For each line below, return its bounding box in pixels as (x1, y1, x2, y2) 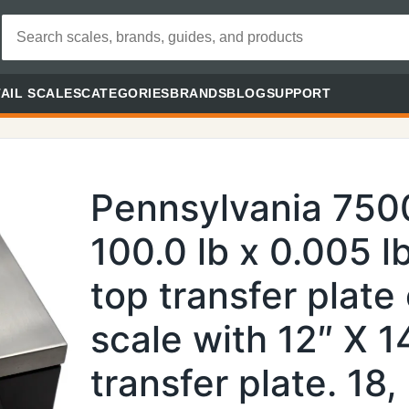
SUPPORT (266, 86, 331, 100)
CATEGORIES (81, 86, 170, 100)
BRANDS (169, 86, 227, 100)
